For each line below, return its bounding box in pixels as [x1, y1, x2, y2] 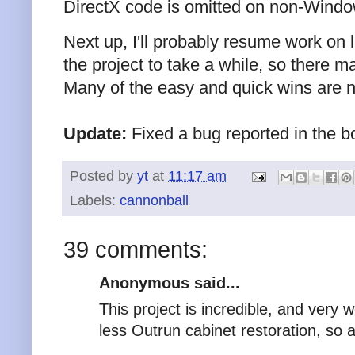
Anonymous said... [99, 273, 240, 292]
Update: [63, 124, 132, 144]
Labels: [70, 192, 120, 208]
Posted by [70, 168, 137, 185]
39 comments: [63, 235, 208, 262]
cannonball [120, 192, 189, 208]
